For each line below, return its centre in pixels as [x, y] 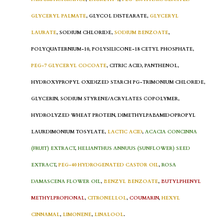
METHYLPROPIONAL [58, 198]
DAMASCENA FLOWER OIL [66, 181]
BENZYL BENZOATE [131, 181]
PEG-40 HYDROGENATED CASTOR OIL [109, 165]
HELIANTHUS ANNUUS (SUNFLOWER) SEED [134, 148]
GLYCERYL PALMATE [59, 16]
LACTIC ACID [125, 132]
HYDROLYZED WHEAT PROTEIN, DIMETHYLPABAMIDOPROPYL [113, 115]
